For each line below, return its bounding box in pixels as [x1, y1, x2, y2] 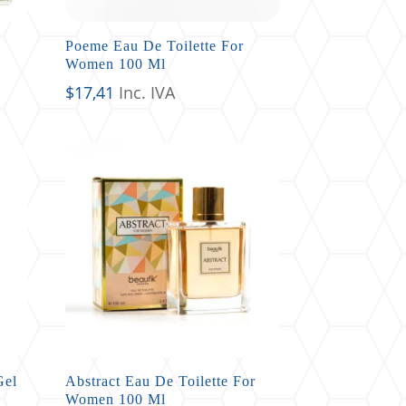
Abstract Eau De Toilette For [65, 372, 256, 389]
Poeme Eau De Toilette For [65, 37, 245, 53]
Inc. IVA [119, 81, 176, 103]
